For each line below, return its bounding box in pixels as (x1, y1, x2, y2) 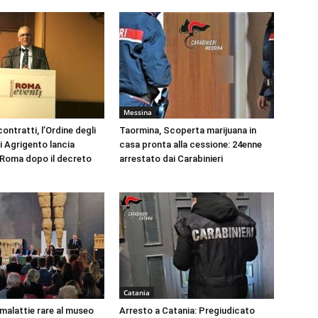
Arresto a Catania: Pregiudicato (119, 305, 255, 317)
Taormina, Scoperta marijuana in (119, 125, 256, 136)
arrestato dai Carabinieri (119, 153, 223, 165)
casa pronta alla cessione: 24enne (119, 139, 262, 150)
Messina (124, 107, 152, 118)
